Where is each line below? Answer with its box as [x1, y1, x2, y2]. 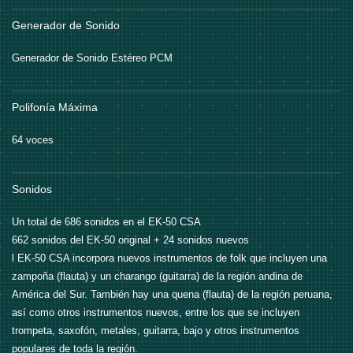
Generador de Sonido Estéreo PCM [12, 52, 173, 65]
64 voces [12, 134, 54, 147]
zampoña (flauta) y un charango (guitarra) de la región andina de [12, 270, 303, 283]
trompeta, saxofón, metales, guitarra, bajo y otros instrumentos [12, 325, 299, 337]
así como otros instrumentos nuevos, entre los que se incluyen [12, 307, 299, 319]
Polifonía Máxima [12, 101, 98, 114]
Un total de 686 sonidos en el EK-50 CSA [12, 216, 201, 229]
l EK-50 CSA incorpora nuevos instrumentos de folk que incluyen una [12, 252, 327, 265]
